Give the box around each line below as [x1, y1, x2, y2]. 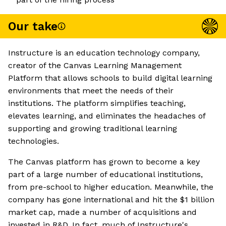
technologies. [8, 136, 59, 146]
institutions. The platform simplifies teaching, [8, 98, 186, 108]
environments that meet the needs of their [8, 86, 174, 96]
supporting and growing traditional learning [8, 124, 177, 134]
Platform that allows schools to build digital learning [8, 73, 212, 83]
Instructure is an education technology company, [8, 48, 200, 58]
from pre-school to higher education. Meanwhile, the [8, 182, 213, 192]
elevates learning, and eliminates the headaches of [8, 111, 205, 121]
